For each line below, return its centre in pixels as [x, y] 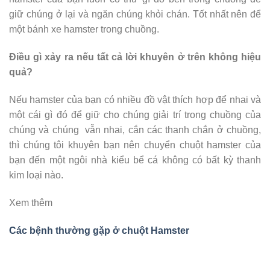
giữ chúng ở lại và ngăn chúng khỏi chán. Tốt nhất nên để [135, 14]
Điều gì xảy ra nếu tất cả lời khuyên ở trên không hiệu [135, 57]
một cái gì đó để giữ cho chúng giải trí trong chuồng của [135, 115]
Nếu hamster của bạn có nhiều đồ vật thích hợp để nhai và [135, 99]
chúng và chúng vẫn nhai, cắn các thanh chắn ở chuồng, [135, 130]
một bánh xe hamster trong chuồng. [84, 30]
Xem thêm [31, 202]
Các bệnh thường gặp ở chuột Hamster [99, 230]
